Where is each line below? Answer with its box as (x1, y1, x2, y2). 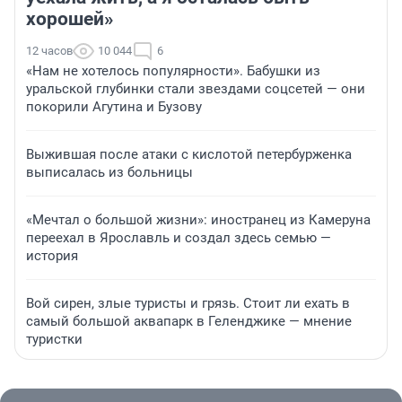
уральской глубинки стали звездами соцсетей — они (26, 81, 365, 98)
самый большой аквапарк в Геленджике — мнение (26, 313, 352, 330)
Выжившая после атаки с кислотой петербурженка (26, 146, 352, 163)
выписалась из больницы (26, 164, 193, 181)
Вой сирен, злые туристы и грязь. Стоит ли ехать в (26, 295, 350, 312)
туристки (26, 331, 83, 348)
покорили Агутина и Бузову (26, 99, 202, 116)
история (26, 248, 78, 265)
